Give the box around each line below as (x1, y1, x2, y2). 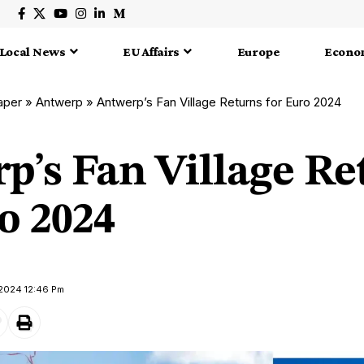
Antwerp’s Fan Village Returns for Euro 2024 (97, 93, 341, 110)
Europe (236, 45, 280, 59)
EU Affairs (123, 45, 180, 59)
